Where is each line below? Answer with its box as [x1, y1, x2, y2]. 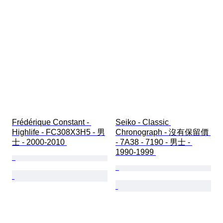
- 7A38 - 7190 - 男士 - [115, 138, 192, 147]
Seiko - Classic [115, 118, 171, 127]
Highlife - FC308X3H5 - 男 [12, 128, 105, 137]
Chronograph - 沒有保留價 [115, 128, 211, 137]
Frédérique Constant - [12, 118, 91, 127]
